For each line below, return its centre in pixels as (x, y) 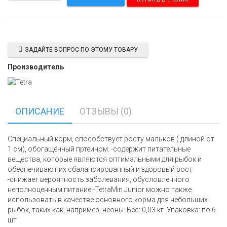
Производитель (36, 67)
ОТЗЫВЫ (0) (106, 111)
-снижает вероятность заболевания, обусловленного (99, 179)
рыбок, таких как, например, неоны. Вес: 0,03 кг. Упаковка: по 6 (112, 210)
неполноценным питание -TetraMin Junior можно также (100, 190)
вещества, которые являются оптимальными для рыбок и (105, 159)
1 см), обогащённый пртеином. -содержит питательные (99, 149)
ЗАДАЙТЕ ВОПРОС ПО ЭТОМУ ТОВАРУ (81, 50)
